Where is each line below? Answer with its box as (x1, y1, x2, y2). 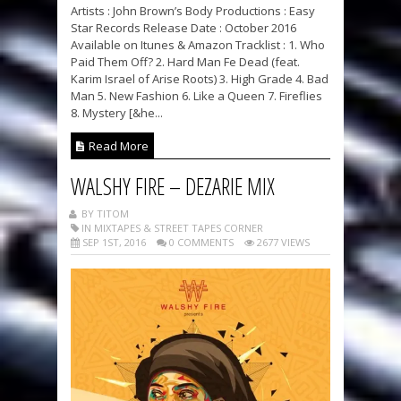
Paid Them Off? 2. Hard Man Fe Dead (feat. (71, 54, 300, 71)
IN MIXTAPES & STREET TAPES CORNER (79, 221, 263, 235)
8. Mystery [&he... (71, 105, 163, 122)
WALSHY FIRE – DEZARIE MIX (71, 171, 275, 202)
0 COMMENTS (166, 235, 234, 250)
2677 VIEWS (254, 235, 310, 250)
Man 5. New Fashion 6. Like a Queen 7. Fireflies (71, 88, 322, 105)
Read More (86, 138, 149, 155)
